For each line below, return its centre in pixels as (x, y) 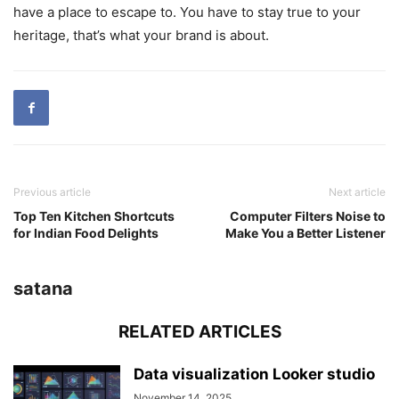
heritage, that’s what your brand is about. (141, 35)
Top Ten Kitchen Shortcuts (94, 216)
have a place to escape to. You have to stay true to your (187, 12)
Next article (357, 191)
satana (43, 288)
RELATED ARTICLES (199, 331)
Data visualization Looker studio (254, 374)
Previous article (52, 191)
